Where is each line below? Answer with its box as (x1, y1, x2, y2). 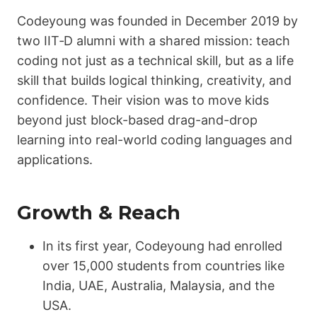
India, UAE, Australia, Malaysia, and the (42, 278, 275, 294)
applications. (17, 152, 93, 168)
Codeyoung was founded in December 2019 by (17, 13, 298, 29)
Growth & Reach (17, 200, 180, 224)
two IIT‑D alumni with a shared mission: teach (17, 33, 290, 49)
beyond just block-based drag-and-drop (17, 113, 258, 128)
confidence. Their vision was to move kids (17, 93, 269, 108)
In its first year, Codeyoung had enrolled (42, 238, 282, 254)
